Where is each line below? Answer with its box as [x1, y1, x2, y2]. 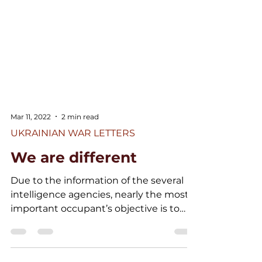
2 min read [61, 141, 99, 150]
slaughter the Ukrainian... [11, 246, 127, 257]
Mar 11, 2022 [11, 141, 51, 150]
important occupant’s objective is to [11, 232, 180, 243]
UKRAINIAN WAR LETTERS [11, 157, 135, 168]
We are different [11, 178, 137, 195]
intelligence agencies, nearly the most [11, 218, 189, 229]
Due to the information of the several [11, 204, 184, 215]
